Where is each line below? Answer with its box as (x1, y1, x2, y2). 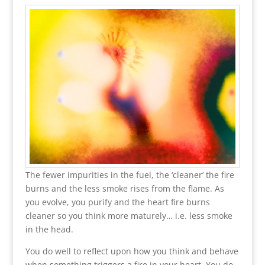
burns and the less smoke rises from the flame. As (25, 182, 224, 194)
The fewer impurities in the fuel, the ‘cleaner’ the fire (25, 169, 234, 180)
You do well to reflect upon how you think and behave (25, 245, 238, 257)
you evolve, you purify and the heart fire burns (25, 196, 210, 208)
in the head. (25, 223, 73, 235)
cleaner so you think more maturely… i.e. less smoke (25, 209, 232, 221)
